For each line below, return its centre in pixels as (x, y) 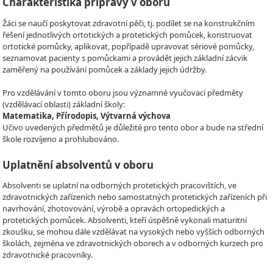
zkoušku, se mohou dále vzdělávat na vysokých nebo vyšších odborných (133, 232)
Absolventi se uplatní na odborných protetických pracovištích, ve (119, 186)
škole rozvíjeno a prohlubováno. (61, 139)
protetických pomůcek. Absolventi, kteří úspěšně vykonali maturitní (125, 220)
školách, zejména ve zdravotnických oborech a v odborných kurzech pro (133, 243)
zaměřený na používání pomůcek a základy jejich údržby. (105, 69)
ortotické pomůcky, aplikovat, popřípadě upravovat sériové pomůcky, (128, 46)
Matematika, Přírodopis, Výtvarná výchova (87, 116)
